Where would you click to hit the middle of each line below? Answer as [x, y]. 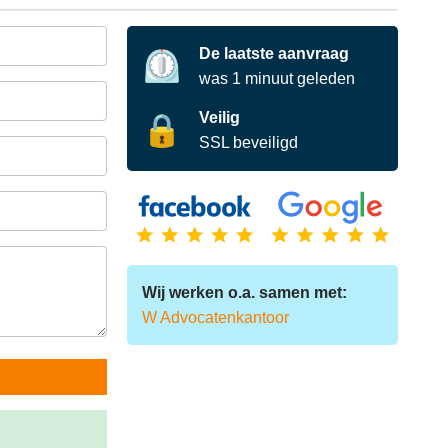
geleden [324, 78]
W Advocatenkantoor [215, 318]
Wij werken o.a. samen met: [244, 293]
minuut [269, 78]
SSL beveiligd [249, 142]
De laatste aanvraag [274, 53]
